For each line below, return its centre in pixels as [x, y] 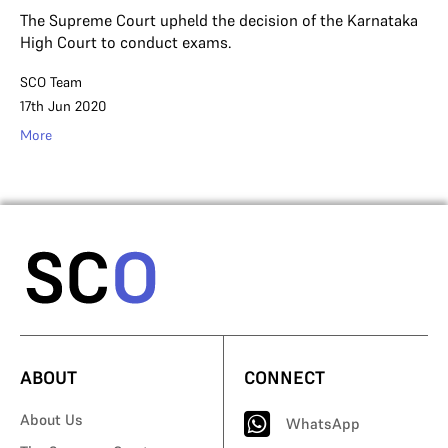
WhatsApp [323, 424]
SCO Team [51, 81]
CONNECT [284, 378]
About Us [51, 420]
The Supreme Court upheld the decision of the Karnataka [219, 19]
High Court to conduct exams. [126, 41]
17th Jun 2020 [63, 105]
